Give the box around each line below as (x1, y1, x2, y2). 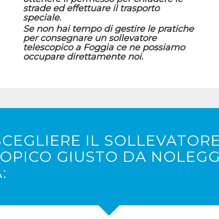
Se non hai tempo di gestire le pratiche (22, 23, 194, 35)
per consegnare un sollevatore (22, 33, 156, 44)
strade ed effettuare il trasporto (22, 3, 159, 14)
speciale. (22, 12, 61, 23)
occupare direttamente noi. (22, 51, 143, 63)
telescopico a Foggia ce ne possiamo (22, 42, 185, 53)
